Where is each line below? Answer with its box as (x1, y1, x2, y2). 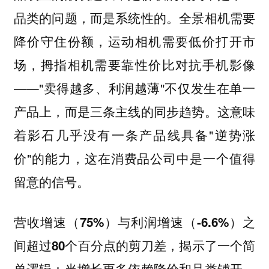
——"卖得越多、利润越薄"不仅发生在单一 (13, 79, 256, 97)
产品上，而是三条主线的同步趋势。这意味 (13, 102, 256, 121)
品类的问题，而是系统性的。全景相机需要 (13, 8, 256, 27)
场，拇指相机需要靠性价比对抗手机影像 (13, 55, 256, 74)
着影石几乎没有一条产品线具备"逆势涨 (13, 125, 256, 144)
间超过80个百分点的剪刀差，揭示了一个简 (13, 236, 256, 254)
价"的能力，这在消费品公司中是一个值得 (13, 149, 256, 168)
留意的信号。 (13, 172, 89, 191)
